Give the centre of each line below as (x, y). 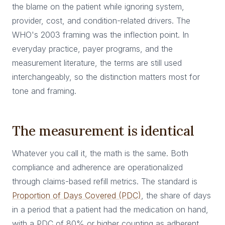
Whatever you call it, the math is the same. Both (100, 153)
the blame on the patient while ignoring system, (98, 7)
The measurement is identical (103, 131)
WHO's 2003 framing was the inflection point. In (100, 35)
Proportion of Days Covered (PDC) (77, 195)
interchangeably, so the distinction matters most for (106, 77)
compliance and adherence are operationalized (97, 167)
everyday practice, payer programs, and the (92, 49)
